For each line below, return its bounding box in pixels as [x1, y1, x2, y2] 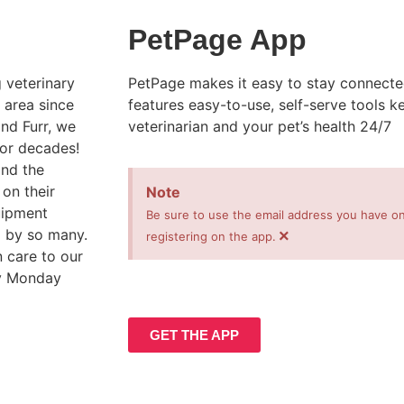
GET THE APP [150, 327, 239, 344]
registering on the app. [146, 229, 276, 244]
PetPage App [128, 23, 307, 56]
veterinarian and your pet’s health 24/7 [128, 116, 391, 135]
